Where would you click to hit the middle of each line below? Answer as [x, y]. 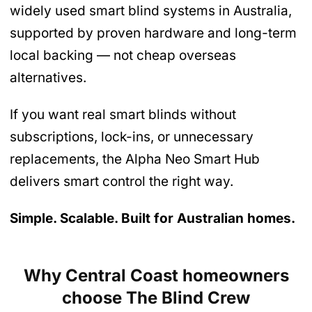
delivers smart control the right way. [122, 182]
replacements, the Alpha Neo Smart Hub [135, 159]
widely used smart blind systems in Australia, [151, 11]
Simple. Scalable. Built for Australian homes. [153, 219]
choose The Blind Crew [156, 297]
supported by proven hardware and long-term [153, 33]
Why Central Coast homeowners [156, 275]
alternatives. [48, 78]
